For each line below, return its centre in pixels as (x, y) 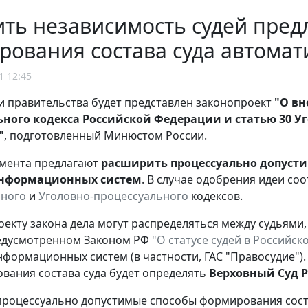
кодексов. (216, 196)
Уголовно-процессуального (113, 196)
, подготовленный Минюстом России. (106, 136)
